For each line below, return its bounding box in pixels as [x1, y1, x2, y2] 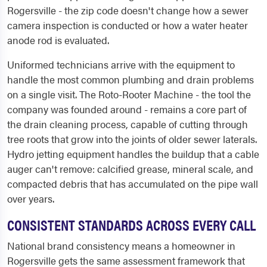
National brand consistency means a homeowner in [7, 238, 235, 253]
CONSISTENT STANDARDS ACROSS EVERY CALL [7, 214, 256, 235]
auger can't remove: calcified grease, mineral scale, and [7, 162, 253, 176]
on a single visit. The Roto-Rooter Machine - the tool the [7, 87, 251, 102]
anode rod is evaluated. [7, 33, 109, 48]
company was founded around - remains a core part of [7, 102, 247, 117]
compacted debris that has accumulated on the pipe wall [7, 176, 258, 191]
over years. [7, 191, 54, 206]
